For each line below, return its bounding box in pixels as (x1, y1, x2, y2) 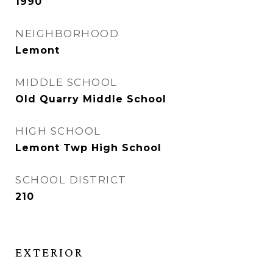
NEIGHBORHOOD (15, 27, 119, 40)
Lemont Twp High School (15, 142, 161, 154)
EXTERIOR (15, 245, 83, 260)
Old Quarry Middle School (15, 93, 166, 105)
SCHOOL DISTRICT (15, 174, 127, 186)
